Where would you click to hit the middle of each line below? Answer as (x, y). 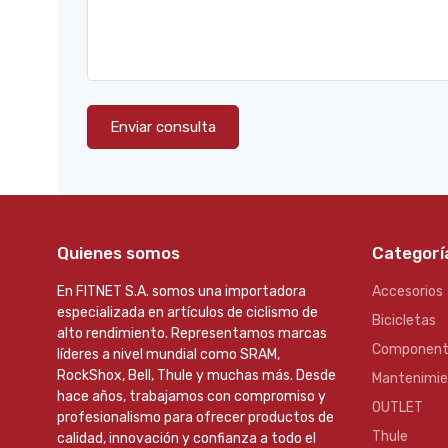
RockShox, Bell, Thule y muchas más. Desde (196, 375)
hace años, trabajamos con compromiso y (191, 396)
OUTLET (397, 407)
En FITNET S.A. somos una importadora (181, 291)
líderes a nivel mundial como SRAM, (168, 354)
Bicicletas (404, 320)
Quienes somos (118, 253)
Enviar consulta (163, 127)
